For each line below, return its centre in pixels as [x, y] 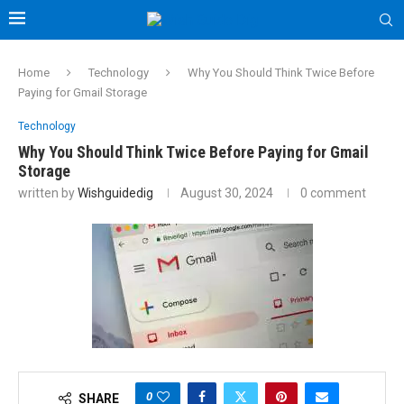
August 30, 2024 [227, 193]
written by [48, 193]
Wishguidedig [115, 193]
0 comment [333, 193]
